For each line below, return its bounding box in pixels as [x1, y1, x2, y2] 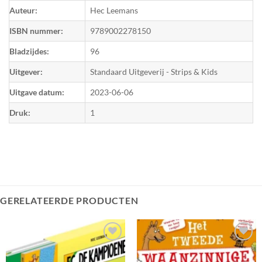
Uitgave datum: [9, 87, 64, 97]
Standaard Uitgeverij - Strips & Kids [90, 66, 218, 77]
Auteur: [9, 5, 37, 15]
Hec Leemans [90, 5, 138, 15]
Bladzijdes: [9, 46, 49, 56]
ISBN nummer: [9, 25, 63, 36]
